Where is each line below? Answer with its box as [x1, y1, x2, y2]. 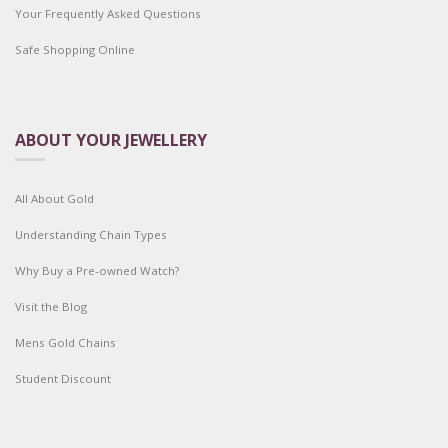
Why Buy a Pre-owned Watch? [15, 262, 179, 278]
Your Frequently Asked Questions [15, 5, 201, 21]
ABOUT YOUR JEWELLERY [15, 128, 207, 151]
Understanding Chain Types [15, 226, 167, 242]
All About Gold [15, 190, 94, 206]
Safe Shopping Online [15, 41, 135, 57]
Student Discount [15, 370, 111, 386]
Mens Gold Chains [15, 334, 116, 350]
